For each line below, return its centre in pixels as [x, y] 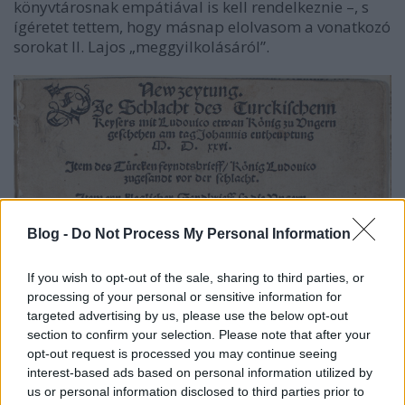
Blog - [49, 233]
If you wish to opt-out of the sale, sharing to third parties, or [196, 277]
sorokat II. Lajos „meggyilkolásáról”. [141, 46]
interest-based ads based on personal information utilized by [200, 372]
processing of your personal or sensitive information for [184, 296]
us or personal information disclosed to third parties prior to [196, 391]
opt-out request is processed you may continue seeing [182, 353]
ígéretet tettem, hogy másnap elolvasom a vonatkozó [202, 26]
